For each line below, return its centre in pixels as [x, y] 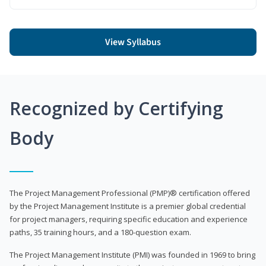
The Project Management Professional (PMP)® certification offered [130, 193]
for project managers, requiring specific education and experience [129, 219]
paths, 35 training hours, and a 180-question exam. [100, 232]
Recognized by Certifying [116, 108]
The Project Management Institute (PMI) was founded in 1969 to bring [132, 254]
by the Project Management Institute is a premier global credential [128, 206]
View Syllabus [133, 42]
